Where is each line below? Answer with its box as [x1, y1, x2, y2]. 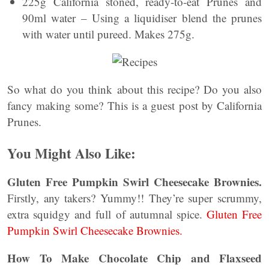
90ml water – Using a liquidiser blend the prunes [22, 10, 262, 25]
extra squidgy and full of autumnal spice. [7, 207, 207, 222]
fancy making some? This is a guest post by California [7, 98, 262, 113]
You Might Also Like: [7, 143, 136, 163]
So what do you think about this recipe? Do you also [7, 82, 262, 97]
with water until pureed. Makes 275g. [22, 26, 195, 41]
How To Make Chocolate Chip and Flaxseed [7, 250, 262, 266]
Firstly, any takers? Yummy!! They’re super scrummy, [7, 190, 262, 205]
